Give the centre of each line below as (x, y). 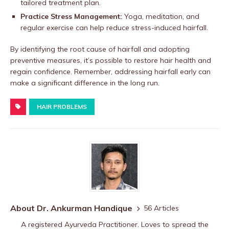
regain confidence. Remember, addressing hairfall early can (110, 72)
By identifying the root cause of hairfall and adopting (100, 49)
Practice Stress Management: (71, 17)
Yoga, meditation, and (161, 17)
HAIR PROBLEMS (62, 107)
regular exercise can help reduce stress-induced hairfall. (114, 28)
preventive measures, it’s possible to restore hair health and (111, 61)
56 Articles (161, 208)
